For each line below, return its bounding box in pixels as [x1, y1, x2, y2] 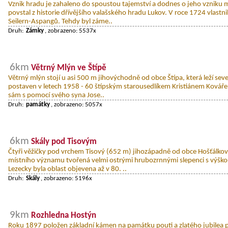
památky [26, 101, 50, 108]
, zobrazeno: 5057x [51, 101, 102, 108]
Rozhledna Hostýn [31, 211, 96, 220]
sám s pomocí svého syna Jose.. [8, 91, 104, 99]
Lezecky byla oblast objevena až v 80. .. [8, 165, 127, 173]
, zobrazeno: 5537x [45, 27, 96, 34]
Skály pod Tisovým [31, 137, 97, 146]
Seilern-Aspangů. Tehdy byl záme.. [8, 17, 112, 25]
